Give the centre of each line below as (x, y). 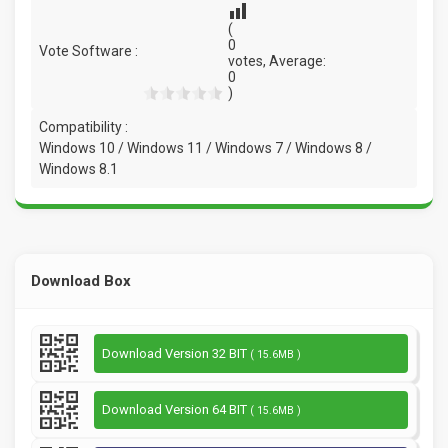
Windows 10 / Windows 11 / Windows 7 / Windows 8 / (205, 148)
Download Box (81, 281)
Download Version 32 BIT (176, 353)
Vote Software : (88, 50)
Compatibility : (83, 127)
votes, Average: (277, 61)
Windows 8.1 (78, 169)
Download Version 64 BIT (176, 410)
